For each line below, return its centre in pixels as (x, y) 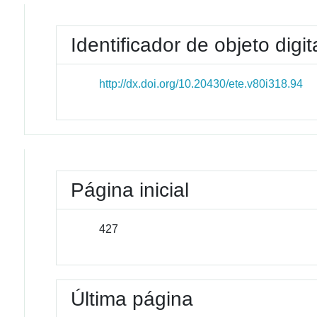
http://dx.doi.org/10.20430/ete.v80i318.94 (201, 84)
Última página (132, 299)
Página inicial (130, 190)
